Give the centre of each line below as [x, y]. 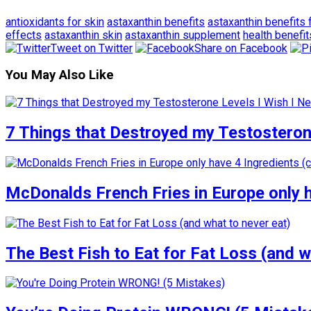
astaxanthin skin [83, 35]
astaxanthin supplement [183, 35]
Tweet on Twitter [92, 48]
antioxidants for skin [55, 22]
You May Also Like [60, 75]
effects [24, 35]
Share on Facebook [241, 48]
